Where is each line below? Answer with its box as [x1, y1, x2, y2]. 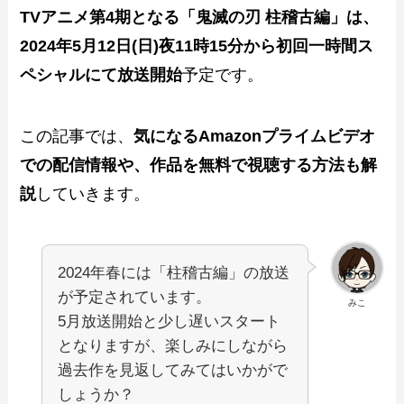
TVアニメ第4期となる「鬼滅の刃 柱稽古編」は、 [20, 8, 380, 27]
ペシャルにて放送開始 [20, 66, 183, 85]
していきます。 [36, 185, 151, 204]
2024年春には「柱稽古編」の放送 [58, 263, 290, 281]
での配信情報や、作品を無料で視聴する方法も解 [20, 156, 378, 175]
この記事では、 [20, 127, 134, 146]
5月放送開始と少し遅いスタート [58, 312, 281, 330]
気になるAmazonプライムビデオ [133, 127, 376, 146]
